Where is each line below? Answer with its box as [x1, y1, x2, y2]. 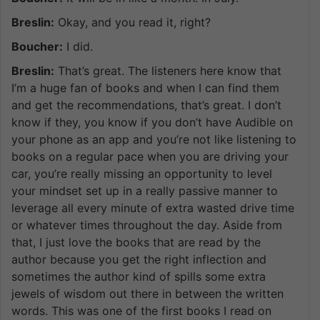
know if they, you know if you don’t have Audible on [11, 114, 293, 129]
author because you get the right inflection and [11, 251, 266, 266]
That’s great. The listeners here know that [54, 63, 281, 78]
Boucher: [11, 39, 63, 54]
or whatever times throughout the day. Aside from [11, 217, 282, 232]
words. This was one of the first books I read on [11, 303, 271, 318]
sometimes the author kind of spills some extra [11, 269, 266, 284]
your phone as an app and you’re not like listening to [11, 131, 296, 146]
